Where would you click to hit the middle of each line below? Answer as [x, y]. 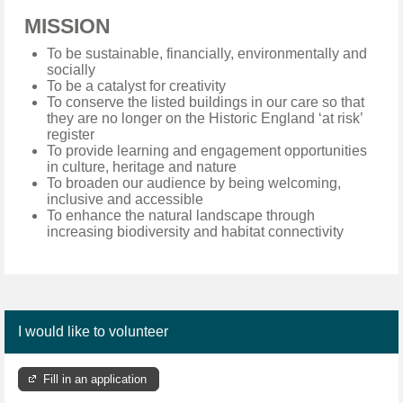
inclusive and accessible [125, 199]
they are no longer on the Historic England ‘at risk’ [205, 118]
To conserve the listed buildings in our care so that [206, 102]
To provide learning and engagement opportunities [207, 150]
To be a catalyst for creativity [136, 85]
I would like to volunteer [93, 331]
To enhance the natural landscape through [181, 215]
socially [71, 69]
